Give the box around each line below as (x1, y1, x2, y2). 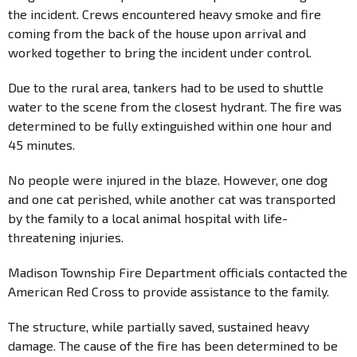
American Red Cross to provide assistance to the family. (8, 283, 339, 299)
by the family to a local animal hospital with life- (8, 210, 288, 226)
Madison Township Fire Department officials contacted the (8, 264, 347, 280)
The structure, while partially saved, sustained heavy (8, 318, 309, 334)
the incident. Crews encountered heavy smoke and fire (8, 6, 321, 22)
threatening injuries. (8, 229, 124, 245)
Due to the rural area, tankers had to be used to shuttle (8, 79, 324, 95)
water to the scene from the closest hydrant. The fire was (8, 98, 342, 114)
